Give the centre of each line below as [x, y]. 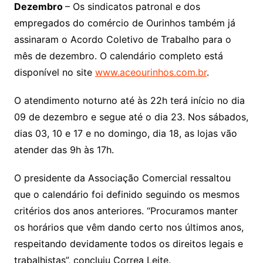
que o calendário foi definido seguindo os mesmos [127, 195]
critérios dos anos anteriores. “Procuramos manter [126, 211]
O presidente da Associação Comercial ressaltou [122, 178]
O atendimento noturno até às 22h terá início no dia [129, 101]
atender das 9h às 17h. [64, 150]
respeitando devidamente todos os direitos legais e [128, 244]
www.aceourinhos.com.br [151, 73]
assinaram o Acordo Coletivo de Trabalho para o [122, 40]
